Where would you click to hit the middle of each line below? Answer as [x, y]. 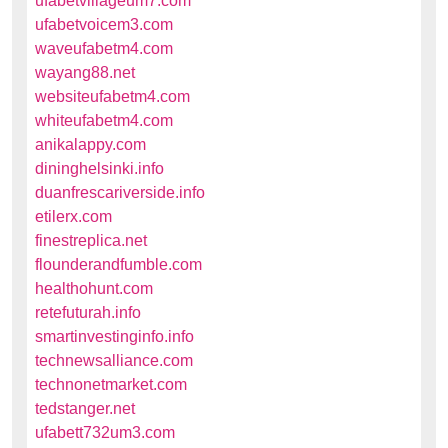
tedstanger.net [85, 408]
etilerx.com [73, 216]
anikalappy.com [90, 144]
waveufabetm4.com [104, 48]
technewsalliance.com [114, 360]
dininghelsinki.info [99, 168]
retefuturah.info [88, 312]
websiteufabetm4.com [112, 96]
